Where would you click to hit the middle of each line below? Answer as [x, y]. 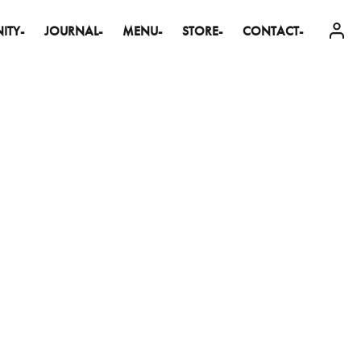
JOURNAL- [73, 31]
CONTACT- [272, 31]
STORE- [202, 31]
